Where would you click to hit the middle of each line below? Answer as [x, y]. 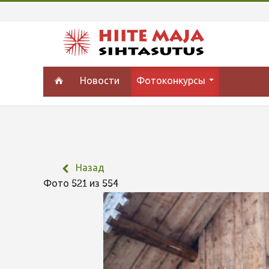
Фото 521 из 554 [83, 184]
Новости [100, 82]
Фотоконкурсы [172, 82]
